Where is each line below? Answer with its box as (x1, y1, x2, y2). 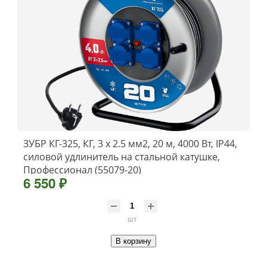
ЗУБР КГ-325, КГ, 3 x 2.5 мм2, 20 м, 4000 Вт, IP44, (23, 137, 237, 151)
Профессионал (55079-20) (23, 163, 141, 177)
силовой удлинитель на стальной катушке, (23, 150, 220, 164)
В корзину (116, 237, 151, 246)
